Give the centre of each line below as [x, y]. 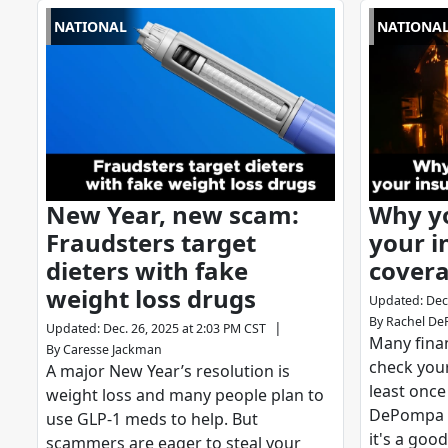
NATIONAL [90, 27]
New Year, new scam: [172, 215]
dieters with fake [147, 271]
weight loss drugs [151, 299]
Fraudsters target [151, 243]
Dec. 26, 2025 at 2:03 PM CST [184, 329]
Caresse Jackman [112, 350]
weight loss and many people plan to [185, 395]
